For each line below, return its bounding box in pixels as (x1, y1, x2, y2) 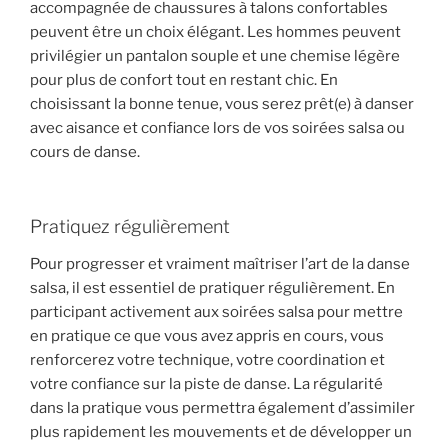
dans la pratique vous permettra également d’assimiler (30, 399, 415, 418)
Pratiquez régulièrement (30, 215, 230, 237)
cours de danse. (30, 143, 140, 162)
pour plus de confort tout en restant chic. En (30, 71, 338, 90)
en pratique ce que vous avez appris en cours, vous (30, 327, 384, 346)
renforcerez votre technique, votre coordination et (30, 351, 385, 370)
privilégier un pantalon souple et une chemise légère (30, 47, 400, 66)
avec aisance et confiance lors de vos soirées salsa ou (30, 119, 405, 138)
